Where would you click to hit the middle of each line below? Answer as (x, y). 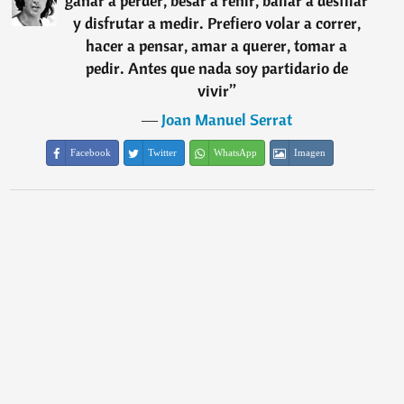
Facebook (91, 152)
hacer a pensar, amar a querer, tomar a (217, 46)
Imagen (310, 152)
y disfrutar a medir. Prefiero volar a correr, (216, 23)
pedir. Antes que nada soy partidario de (216, 68)
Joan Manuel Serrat (226, 119)
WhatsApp (236, 152)
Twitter (163, 152)
